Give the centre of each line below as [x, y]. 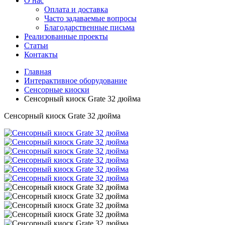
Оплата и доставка [76, 9]
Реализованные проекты [66, 36]
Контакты [41, 54]
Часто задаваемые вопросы [90, 18]
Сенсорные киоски [57, 90]
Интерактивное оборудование [76, 81]
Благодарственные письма [89, 27]
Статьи [36, 45]
